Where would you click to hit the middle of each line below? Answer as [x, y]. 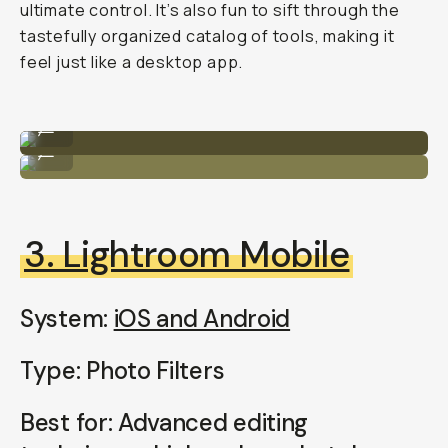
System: [67, 318]
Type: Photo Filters [122, 370]
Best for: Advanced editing [164, 422]
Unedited [56, 117]
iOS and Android [202, 318]
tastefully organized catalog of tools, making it [207, 36]
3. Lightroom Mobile [187, 254]
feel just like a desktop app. [132, 62]
